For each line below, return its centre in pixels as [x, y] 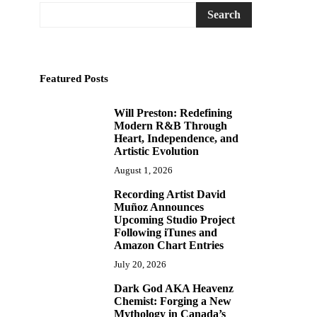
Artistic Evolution [156, 151]
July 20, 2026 [140, 264]
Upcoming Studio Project [174, 220]
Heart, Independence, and [176, 138]
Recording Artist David [170, 194]
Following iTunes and [166, 232]
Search [224, 15]
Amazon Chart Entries [169, 245]
